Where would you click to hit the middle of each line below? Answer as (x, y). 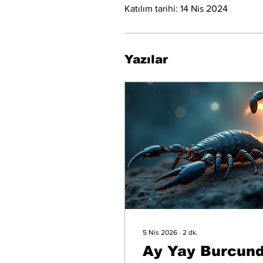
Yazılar (146, 59)
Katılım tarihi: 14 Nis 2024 (176, 8)
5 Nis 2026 (160, 232)
